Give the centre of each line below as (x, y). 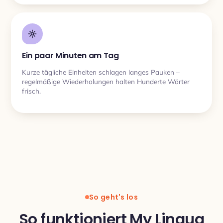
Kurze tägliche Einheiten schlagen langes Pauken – (101, 72)
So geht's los (113, 197)
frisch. (31, 91)
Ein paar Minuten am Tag (70, 56)
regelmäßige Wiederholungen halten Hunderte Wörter (106, 81)
